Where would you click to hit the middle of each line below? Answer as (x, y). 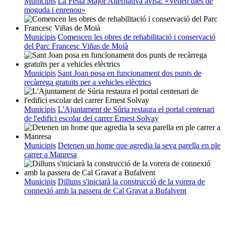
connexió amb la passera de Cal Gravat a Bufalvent (105, 191)
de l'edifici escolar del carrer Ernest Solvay (91, 119)
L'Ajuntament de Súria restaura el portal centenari (136, 109)
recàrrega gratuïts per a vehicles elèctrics (88, 82)
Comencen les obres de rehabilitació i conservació (137, 37)
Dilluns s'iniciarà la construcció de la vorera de (131, 182)
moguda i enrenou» (55, 10)
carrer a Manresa (50, 155)
